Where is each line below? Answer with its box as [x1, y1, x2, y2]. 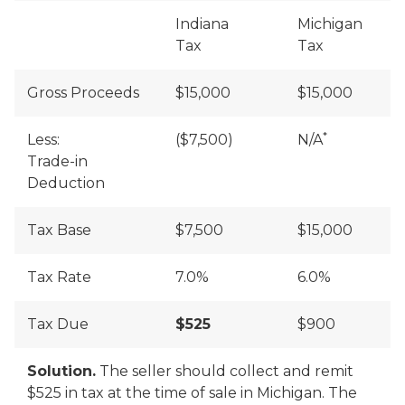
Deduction [27, 174, 105, 192]
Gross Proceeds [27, 84, 139, 101]
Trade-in [27, 153, 88, 170]
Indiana [175, 15, 229, 33]
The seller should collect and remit [96, 363, 353, 380]
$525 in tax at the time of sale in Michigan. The [27, 384, 357, 401]
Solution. [27, 363, 96, 380]
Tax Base [27, 221, 91, 239]
